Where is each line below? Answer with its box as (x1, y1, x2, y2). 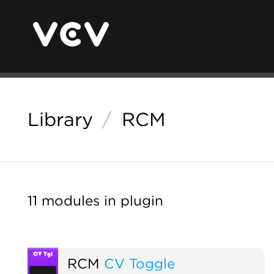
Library (28, 108, 93, 130)
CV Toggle (103, 254, 175, 272)
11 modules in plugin (28, 192, 163, 209)
